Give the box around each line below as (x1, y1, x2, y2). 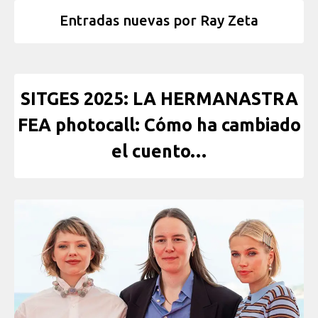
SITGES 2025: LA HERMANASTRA (20, 88, 298, 109)
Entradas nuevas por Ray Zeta (60, 12, 258, 29)
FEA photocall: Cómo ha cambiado (17, 114, 301, 135)
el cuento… (111, 141, 207, 161)
